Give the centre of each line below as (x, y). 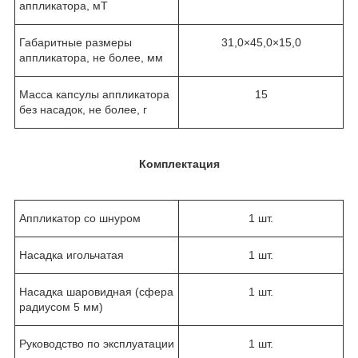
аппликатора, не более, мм (91, 58)
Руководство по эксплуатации (97, 344)
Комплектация (179, 164)
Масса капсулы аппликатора (94, 95)
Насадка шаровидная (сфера (96, 292)
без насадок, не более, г (83, 110)
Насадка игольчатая (72, 255)
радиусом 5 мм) (61, 307)
